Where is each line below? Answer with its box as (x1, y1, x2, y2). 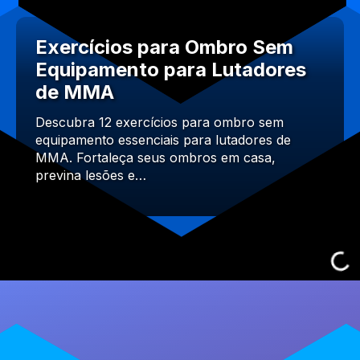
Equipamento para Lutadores (35, 58, 306, 82)
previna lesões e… (35, 167, 146, 184)
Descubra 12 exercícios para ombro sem (35, 114, 284, 131)
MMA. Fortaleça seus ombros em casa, (35, 149, 276, 166)
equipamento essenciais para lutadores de (35, 132, 291, 149)
